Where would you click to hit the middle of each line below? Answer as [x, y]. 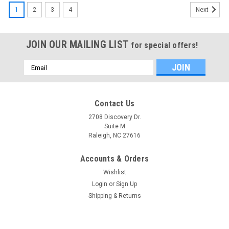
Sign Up [127, 184]
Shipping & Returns [114, 196]
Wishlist [114, 172]
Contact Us [114, 104]
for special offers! [165, 45]
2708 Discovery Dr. [114, 117]
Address [37, 75]
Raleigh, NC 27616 [114, 135]
